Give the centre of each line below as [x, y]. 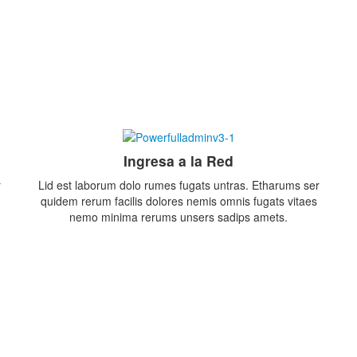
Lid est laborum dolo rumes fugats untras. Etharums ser [178, 185]
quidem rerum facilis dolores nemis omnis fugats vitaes [178, 201]
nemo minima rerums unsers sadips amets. [178, 217]
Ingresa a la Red [178, 161]
